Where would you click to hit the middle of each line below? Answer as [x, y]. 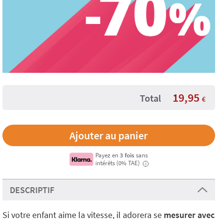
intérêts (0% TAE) [118, 163]
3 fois [128, 155]
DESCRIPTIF [32, 190]
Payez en [107, 155]
